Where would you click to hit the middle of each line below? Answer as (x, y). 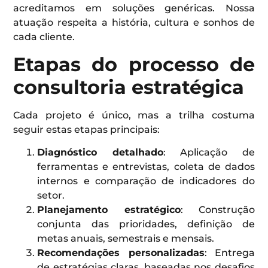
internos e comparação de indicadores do (146, 181)
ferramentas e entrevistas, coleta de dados (146, 166)
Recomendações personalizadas (121, 252)
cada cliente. (44, 37)
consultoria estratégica (129, 87)
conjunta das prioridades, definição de (146, 224)
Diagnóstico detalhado (100, 152)
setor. (51, 195)
